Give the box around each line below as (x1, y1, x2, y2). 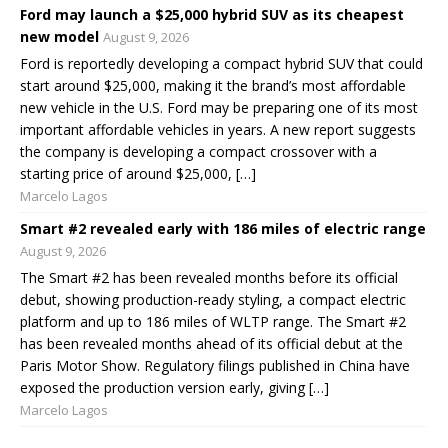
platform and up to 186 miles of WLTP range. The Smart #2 (20, 311, 406, 331)
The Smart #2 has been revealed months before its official (20, 267, 398, 287)
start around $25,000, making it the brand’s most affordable (20, 75, 406, 95)
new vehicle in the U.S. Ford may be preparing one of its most (20, 97, 418, 117)
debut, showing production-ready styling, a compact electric (20, 289, 406, 309)
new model (20, 26, 99, 46)
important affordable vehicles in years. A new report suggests (20, 119, 416, 139)
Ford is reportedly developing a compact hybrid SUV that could (20, 53, 423, 73)
